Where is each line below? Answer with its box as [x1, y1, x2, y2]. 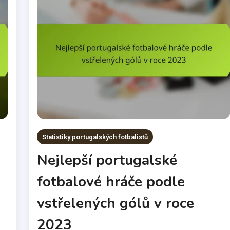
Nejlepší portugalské [37, 150, 178, 170]
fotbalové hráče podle [37, 172, 185, 192]
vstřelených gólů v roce [37, 194, 195, 214]
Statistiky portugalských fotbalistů [42, 133, 148, 141]
